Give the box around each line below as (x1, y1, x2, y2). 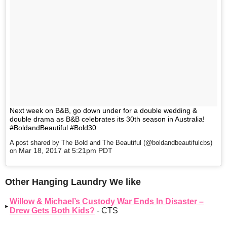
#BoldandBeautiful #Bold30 (10, 124, 96, 132)
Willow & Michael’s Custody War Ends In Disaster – (10, 197, 204, 206)
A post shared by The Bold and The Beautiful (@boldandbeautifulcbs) (10, 138, 212, 146)
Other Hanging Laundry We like (5, 177, 141, 187)
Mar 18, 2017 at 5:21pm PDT (19, 146, 112, 155)
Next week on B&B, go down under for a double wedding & (10, 106, 197, 115)
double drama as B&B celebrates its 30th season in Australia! (10, 115, 205, 124)
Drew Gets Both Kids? (10, 206, 95, 215)
